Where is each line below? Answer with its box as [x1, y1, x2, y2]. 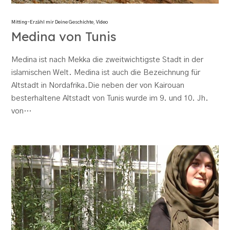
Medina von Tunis [11, 28, 117, 44]
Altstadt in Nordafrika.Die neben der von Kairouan [11, 81, 185, 89]
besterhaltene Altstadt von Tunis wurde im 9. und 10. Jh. [11, 94, 209, 102]
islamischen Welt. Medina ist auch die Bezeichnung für [11, 68, 201, 76]
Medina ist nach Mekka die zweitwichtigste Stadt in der [11, 55, 204, 64]
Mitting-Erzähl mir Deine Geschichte [11, 20, 94, 25]
